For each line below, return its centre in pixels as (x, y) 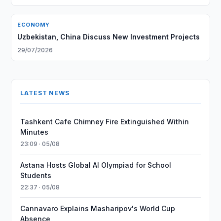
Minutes (35, 132)
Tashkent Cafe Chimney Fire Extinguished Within (105, 122)
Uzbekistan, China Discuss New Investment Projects (109, 37)
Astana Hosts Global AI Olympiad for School (96, 165)
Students (36, 175)
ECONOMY (34, 25)
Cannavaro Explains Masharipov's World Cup (98, 208)
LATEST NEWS (45, 93)
